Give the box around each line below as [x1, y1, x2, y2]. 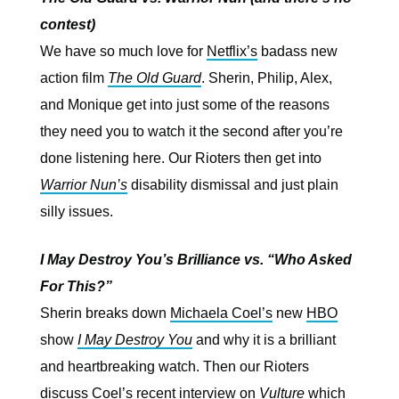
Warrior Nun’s [40, 177, 127, 192]
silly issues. [40, 204, 113, 219]
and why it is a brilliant [192, 332, 336, 347]
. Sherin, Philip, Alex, [201, 70, 332, 85]
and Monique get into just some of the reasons [40, 97, 330, 112]
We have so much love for [40, 44, 207, 59]
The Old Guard [108, 70, 201, 85]
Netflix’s [207, 44, 257, 59]
